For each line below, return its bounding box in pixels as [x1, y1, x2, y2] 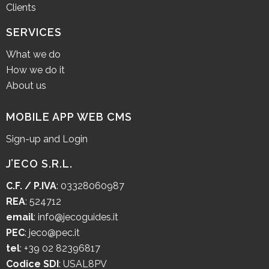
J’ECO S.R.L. [6, 157, 73, 170]
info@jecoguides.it [38, 211, 118, 223]
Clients [6, 1, 36, 13]
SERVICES [6, 25, 62, 38]
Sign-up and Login [6, 133, 88, 145]
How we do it [6, 64, 65, 76]
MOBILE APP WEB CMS [6, 110, 132, 123]
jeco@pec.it [29, 226, 80, 238]
